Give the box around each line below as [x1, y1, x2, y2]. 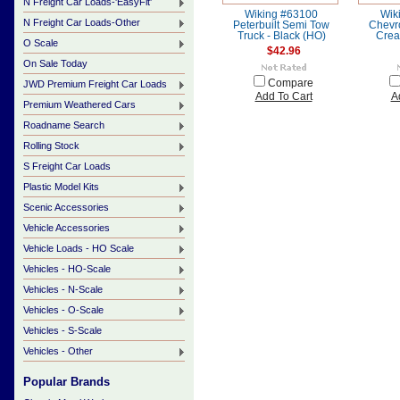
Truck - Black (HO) [237, 30, 326, 41]
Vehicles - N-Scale [23, 284, 103, 295]
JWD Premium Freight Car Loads [23, 79, 167, 89]
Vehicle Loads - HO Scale [23, 243, 134, 254]
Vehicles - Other [23, 346, 93, 356]
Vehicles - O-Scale [23, 304, 104, 315]
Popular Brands [23, 375, 110, 388]
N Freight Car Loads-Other [23, 17, 140, 28]
